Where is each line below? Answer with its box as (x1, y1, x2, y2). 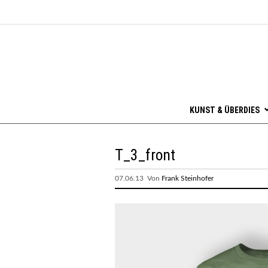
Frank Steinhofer (162, 174, 214, 182)
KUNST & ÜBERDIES (189, 105, 260, 115)
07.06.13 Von (115, 174, 162, 182)
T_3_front (115, 145, 175, 164)
